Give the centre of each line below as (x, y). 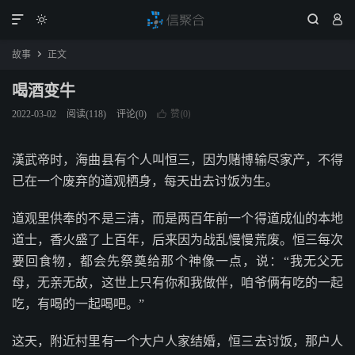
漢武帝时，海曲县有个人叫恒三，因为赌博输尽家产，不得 (177, 160)
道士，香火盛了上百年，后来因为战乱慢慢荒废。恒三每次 (177, 240)
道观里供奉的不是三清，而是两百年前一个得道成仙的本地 (177, 218)
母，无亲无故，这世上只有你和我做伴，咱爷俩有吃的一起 (177, 282)
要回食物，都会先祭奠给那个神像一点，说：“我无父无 (177, 261)
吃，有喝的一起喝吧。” (78, 304)
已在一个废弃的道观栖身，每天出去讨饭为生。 (145, 181)
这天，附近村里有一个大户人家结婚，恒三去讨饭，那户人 (177, 341)
